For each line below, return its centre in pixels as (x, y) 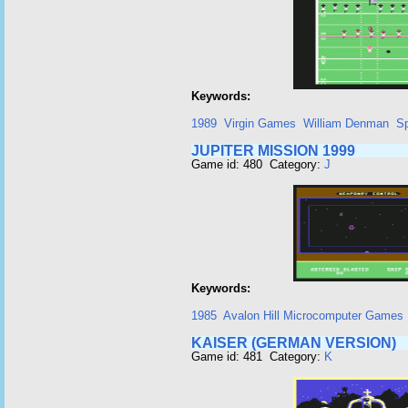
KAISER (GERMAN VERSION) (294, 343)
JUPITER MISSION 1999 (273, 151)
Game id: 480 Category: (258, 164)
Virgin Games (260, 123)
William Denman (346, 123)
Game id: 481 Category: (258, 357)
